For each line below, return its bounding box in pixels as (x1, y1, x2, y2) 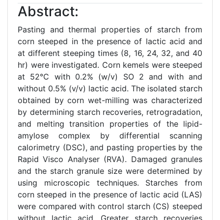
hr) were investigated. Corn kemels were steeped (18, 60, 202, 70)
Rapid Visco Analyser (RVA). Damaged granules (18, 154, 202, 165)
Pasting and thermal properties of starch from (18, 25, 202, 35)
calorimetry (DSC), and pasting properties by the (18, 142, 202, 153)
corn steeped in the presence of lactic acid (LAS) (18, 190, 202, 200)
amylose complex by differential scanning (18, 131, 202, 141)
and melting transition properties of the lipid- (18, 119, 202, 129)
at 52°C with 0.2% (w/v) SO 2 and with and (18, 72, 202, 82)
